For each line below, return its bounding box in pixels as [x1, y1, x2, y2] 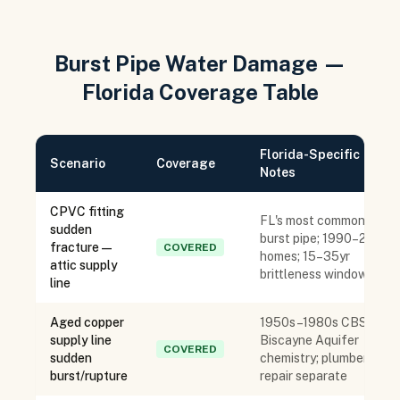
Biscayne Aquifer [260, 333, 359, 347]
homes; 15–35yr [260, 249, 350, 263]
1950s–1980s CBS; [260, 315, 370, 329]
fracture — [50, 240, 112, 254]
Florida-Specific [260, 147, 360, 162]
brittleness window [260, 267, 368, 281]
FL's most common [260, 213, 365, 228]
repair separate [260, 369, 347, 383]
